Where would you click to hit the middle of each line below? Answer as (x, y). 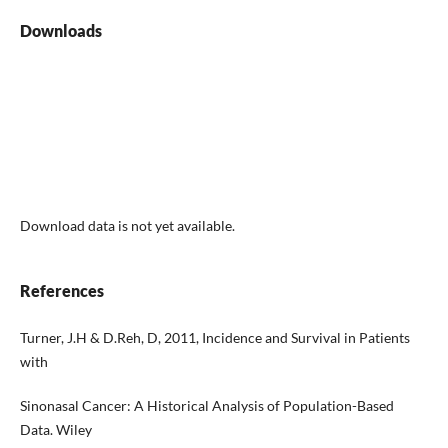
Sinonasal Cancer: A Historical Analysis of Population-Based (206, 406)
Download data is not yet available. (127, 226)
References (61, 291)
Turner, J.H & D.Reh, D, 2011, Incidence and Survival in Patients (214, 338)
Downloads (60, 31)
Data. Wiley (55, 430)
